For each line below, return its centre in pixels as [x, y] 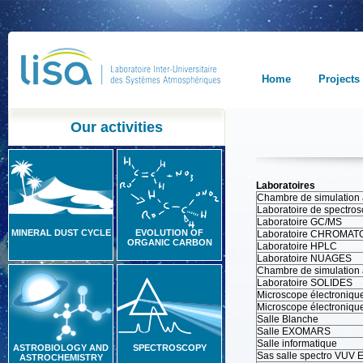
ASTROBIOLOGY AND [61, 348]
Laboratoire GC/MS [299, 222]
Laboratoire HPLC [297, 246]
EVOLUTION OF [169, 233]
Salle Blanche [288, 319]
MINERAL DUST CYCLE [61, 233]
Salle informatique [297, 344]
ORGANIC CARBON [169, 242]
